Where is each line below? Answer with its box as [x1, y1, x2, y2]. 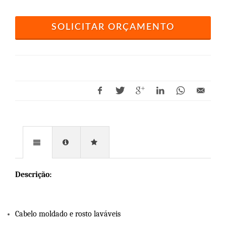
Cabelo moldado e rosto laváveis [15, 209, 121, 218]
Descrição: [15, 169, 51, 179]
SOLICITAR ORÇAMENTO [51, 22, 175, 32]
